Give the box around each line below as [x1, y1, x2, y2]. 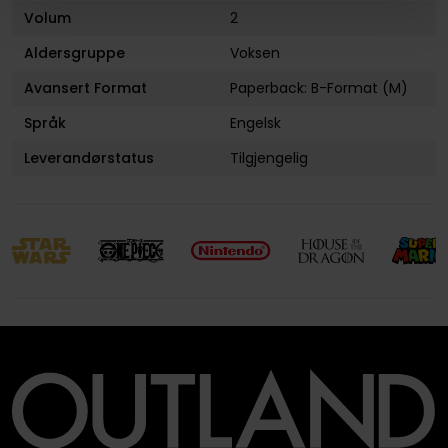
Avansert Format [23, 78, 147, 99]
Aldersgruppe [23, 43, 125, 64]
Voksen [230, 43, 281, 64]
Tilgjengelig [230, 148, 309, 169]
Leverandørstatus [23, 148, 154, 169]
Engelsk [230, 113, 282, 134]
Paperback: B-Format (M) [230, 78, 409, 99]
